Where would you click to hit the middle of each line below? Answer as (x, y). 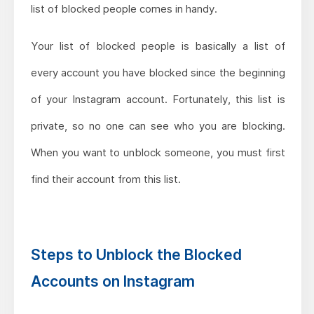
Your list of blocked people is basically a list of (158, 46)
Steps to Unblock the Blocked (136, 255)
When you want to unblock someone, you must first (158, 153)
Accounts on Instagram (112, 282)
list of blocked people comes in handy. (124, 9)
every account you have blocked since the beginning (158, 73)
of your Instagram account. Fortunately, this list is (158, 100)
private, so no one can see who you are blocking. (158, 126)
